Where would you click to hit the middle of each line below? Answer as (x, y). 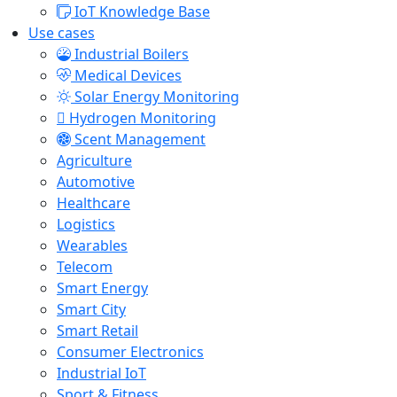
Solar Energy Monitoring (157, 97)
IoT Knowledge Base (142, 12)
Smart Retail (97, 331)
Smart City (91, 309)
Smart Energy (102, 288)
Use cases (62, 33)
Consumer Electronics (130, 352)
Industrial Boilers (132, 54)
